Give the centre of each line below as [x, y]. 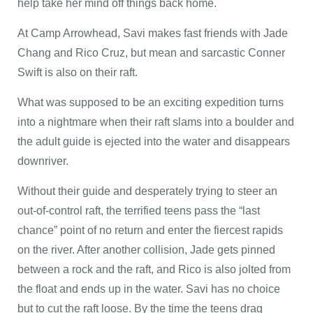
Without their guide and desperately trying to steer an [147, 191]
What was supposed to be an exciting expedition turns [151, 102]
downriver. [43, 161]
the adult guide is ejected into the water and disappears [154, 141]
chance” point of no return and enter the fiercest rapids [150, 230]
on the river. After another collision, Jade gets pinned [146, 250]
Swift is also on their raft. [78, 72]
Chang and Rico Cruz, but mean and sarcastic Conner [151, 53]
